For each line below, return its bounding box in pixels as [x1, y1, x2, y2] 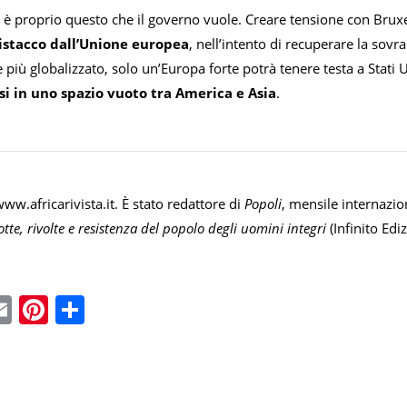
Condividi [84, 290, 211, 330]
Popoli [244, 194, 282, 213]
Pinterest [48, 290, 169, 330]
